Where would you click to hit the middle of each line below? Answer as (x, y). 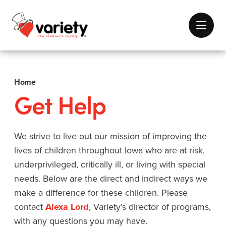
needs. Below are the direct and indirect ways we (111, 179)
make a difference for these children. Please (101, 193)
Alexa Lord (67, 207)
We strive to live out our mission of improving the (110, 136)
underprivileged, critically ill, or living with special (110, 164)
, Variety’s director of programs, (150, 207)
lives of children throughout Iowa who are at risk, (109, 150)
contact (30, 207)
